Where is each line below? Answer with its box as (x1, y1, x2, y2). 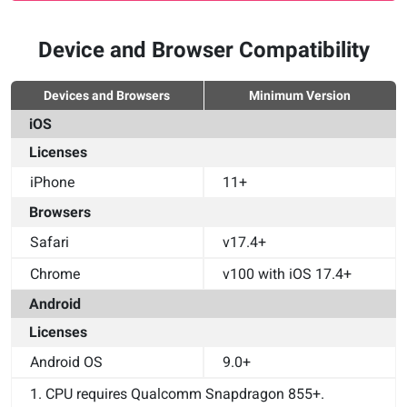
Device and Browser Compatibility (37, 37, 370, 63)
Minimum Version (249, 88, 352, 103)
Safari (30, 233, 69, 251)
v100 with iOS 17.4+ (223, 265, 352, 283)
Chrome (30, 265, 80, 283)
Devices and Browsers (44, 88, 171, 103)
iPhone (30, 174, 74, 191)
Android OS (30, 353, 103, 371)
